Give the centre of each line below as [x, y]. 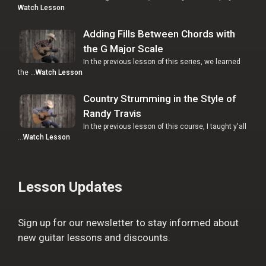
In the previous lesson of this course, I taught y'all [165, 126]
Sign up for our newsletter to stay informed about [128, 222]
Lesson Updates [70, 187]
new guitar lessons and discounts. [94, 237]
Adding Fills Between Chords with [159, 34]
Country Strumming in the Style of [160, 98]
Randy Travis [112, 113]
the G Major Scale [123, 48]
